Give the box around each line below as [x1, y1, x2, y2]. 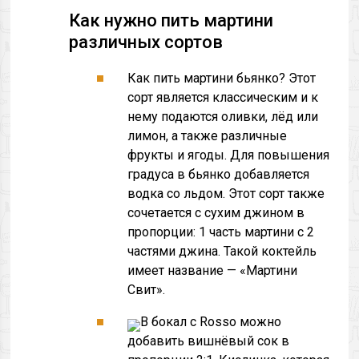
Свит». [127, 282, 166, 297]
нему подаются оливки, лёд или [127, 109, 319, 124]
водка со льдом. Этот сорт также [127, 186, 325, 201]
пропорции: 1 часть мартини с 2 [127, 224, 315, 240]
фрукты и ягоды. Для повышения [127, 147, 330, 163]
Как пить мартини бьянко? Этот [127, 71, 317, 86]
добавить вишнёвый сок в [127, 333, 290, 349]
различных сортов [69, 32, 224, 52]
